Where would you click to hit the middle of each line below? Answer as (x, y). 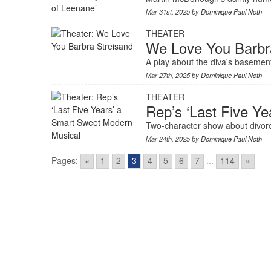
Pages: (64, 160)
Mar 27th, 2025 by (174, 75)
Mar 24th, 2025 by (174, 139)
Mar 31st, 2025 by (174, 11)
